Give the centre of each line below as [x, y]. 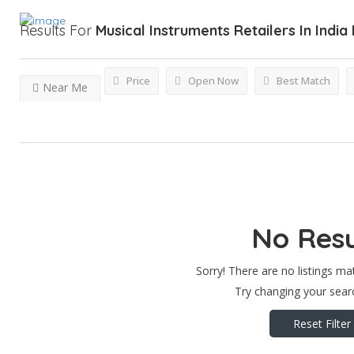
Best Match [302, 81]
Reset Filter [322, 323]
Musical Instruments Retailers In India [222, 30]
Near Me [65, 87]
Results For [58, 30]
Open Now [212, 81]
